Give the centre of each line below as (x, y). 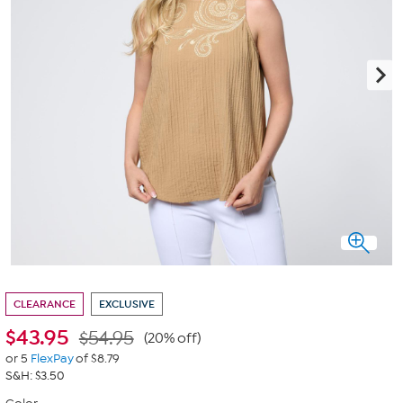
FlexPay (52, 358)
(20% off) (172, 338)
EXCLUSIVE (127, 304)
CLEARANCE (45, 304)
